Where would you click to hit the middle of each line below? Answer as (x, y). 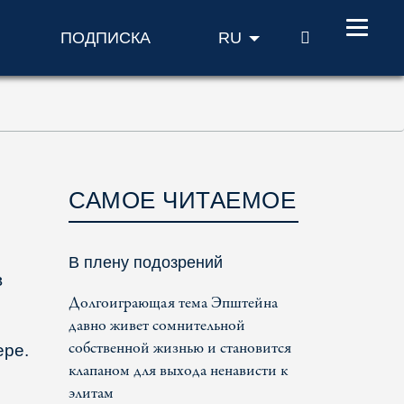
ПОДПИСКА (105, 38)
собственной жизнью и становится (180, 349)
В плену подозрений (146, 262)
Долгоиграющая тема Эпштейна (173, 303)
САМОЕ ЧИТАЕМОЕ (182, 200)
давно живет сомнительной (157, 326)
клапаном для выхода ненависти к (178, 371)
